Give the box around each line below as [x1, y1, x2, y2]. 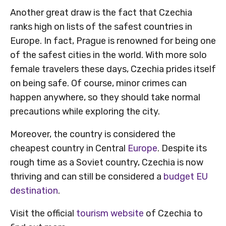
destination [10, 185, 58, 197]
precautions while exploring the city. [10, 106, 160, 118]
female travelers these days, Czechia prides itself [10, 64, 216, 75]
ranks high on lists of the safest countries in [10, 21, 192, 33]
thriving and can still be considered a [10, 171, 163, 183]
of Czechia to [144, 208, 203, 219]
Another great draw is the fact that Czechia [10, 7, 192, 19]
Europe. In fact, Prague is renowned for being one [10, 35, 216, 47]
